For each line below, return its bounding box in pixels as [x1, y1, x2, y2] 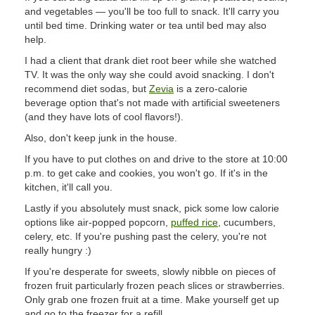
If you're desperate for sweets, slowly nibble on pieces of [25, 266, 276, 277]
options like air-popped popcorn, [25, 217, 171, 228]
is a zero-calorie [174, 83, 247, 94]
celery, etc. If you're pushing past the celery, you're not [25, 231, 266, 242]
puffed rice [171, 217, 218, 228]
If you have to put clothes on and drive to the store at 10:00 [25, 153, 288, 165]
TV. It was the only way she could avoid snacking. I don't [25, 69, 274, 80]
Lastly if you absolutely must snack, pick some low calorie [25, 202, 279, 214]
